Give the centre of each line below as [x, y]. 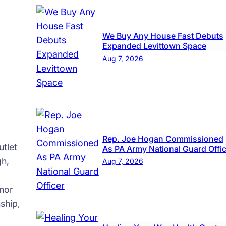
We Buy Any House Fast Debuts [163, 36]
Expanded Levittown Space [154, 46]
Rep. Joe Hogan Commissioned [163, 139]
